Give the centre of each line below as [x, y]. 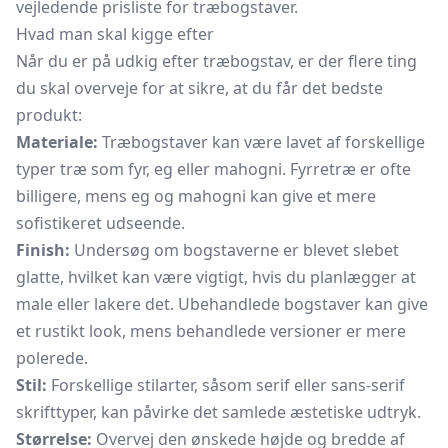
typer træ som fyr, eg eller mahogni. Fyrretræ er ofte [213, 169]
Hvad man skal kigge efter [115, 34]
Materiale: [57, 142]
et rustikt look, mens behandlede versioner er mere [211, 331]
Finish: [43, 250]
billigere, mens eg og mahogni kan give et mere [196, 196]
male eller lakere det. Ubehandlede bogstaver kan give [222, 304]
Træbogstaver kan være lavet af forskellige [261, 142]
